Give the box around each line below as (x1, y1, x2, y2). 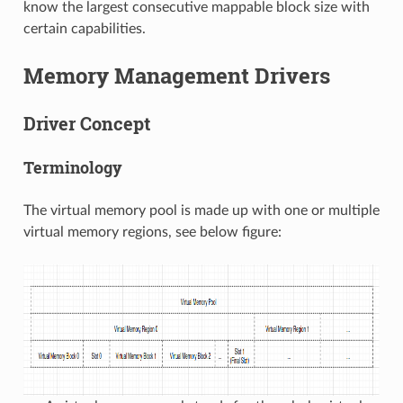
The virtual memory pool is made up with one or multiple (22, 202, 380, 218)
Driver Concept (22, 111, 150, 135)
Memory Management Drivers (22, 60, 330, 90)
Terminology (22, 156, 122, 178)
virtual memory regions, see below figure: (22, 224, 282, 239)
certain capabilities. (22, 21, 146, 36)
